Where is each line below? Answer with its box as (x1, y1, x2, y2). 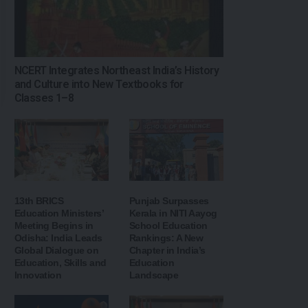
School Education (129, 220, 208, 232)
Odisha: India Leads (14, 232, 102, 244)
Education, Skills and (14, 257, 107, 269)
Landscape (129, 269, 179, 281)
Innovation (14, 269, 62, 281)
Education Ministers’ (14, 208, 104, 219)
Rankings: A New (129, 232, 203, 244)
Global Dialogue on (14, 245, 99, 256)
